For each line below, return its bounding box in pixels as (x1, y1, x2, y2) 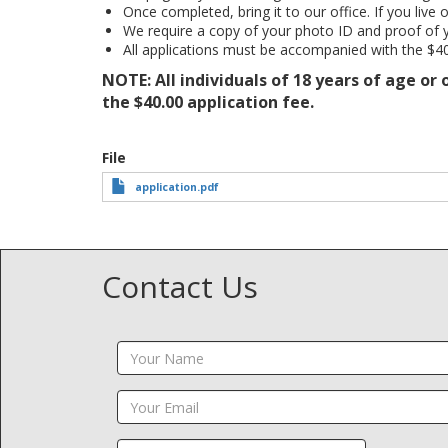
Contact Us (102, 266, 258, 307)
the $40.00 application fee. (102, 91, 314, 113)
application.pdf (135, 180, 219, 194)
